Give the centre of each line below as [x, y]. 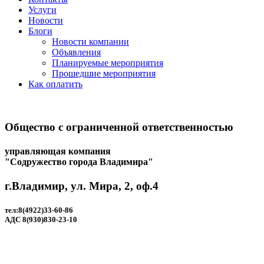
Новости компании [90, 42]
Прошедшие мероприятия [104, 73]
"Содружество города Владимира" [79, 161]
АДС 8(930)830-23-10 [41, 220]
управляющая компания [58, 151]
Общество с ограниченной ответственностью [119, 127]
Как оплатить [55, 84]
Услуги [42, 10]
